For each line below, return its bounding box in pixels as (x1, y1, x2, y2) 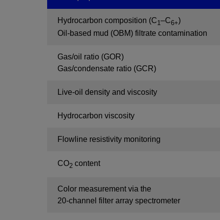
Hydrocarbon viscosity (57, 111, 135, 120)
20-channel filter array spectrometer (57, 196, 180, 205)
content (73, 159, 100, 167)
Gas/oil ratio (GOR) (57, 53, 124, 61)
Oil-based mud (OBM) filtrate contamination (57, 29, 207, 38)
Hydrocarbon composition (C (57, 16, 157, 25)
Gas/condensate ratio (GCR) (57, 64, 156, 73)
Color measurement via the (57, 185, 151, 193)
